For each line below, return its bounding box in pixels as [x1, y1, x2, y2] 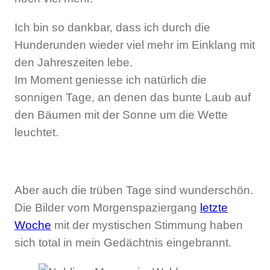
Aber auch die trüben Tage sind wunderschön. [14, 184, 253, 197]
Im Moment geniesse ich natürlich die [14, 74, 207, 87]
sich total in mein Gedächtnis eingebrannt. [14, 236, 231, 250]
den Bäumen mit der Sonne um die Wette [14, 108, 228, 122]
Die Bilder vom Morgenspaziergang [14, 201, 200, 215]
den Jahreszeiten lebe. [14, 56, 133, 69]
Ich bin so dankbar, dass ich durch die [14, 21, 210, 34]
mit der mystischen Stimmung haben [51, 219, 243, 232]
